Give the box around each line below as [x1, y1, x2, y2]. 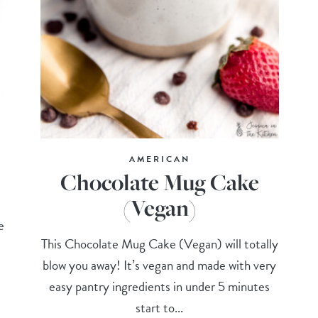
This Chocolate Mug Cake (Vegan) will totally [40, 234, 278, 255]
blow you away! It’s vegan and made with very [43, 255, 277, 276]
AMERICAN [128, 153, 190, 166]
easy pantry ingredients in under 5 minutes [49, 276, 270, 297]
